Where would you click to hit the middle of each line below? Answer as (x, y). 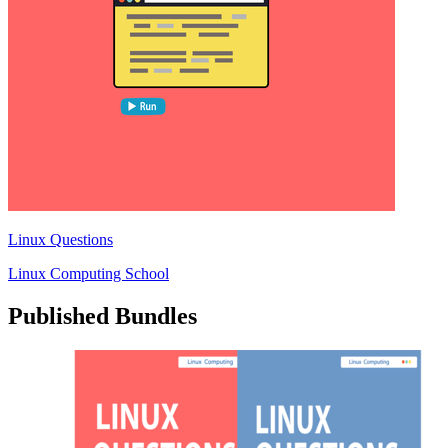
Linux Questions (60, 239)
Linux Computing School (88, 273)
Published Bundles (102, 315)
